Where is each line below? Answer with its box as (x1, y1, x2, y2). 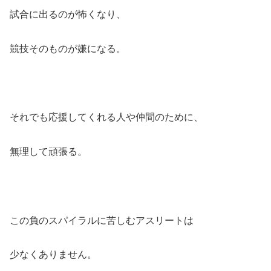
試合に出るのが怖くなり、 (10, 8, 126, 19)
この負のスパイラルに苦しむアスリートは (10, 215, 194, 226)
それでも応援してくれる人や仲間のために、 (10, 112, 203, 123)
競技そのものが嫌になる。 (10, 43, 126, 54)
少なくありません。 (10, 249, 97, 260)
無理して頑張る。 (10, 146, 87, 157)
